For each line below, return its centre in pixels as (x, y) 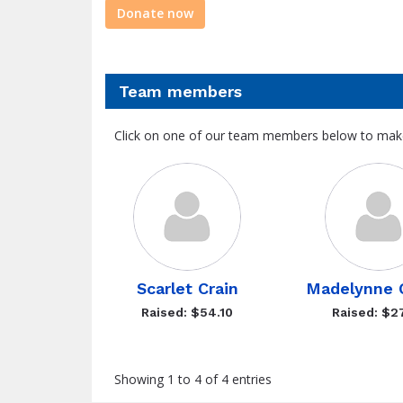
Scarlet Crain (187, 288)
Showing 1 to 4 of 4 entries (193, 379)
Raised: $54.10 (188, 312)
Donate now (155, 13)
